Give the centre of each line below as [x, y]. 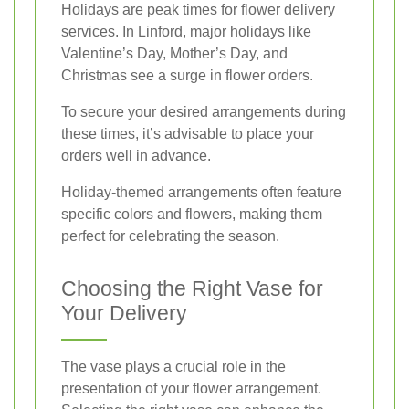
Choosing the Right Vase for [192, 288]
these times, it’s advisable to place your [188, 133]
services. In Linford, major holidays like [186, 31]
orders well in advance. [136, 155]
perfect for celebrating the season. [170, 236]
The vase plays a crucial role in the [173, 366]
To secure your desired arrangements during [204, 111]
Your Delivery [124, 313]
